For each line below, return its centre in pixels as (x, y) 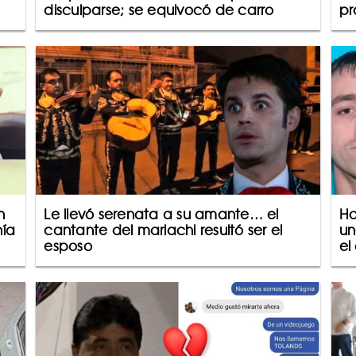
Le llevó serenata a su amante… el (161, 214)
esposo (68, 246)
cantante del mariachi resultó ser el (163, 230)
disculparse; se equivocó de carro (159, 10)
